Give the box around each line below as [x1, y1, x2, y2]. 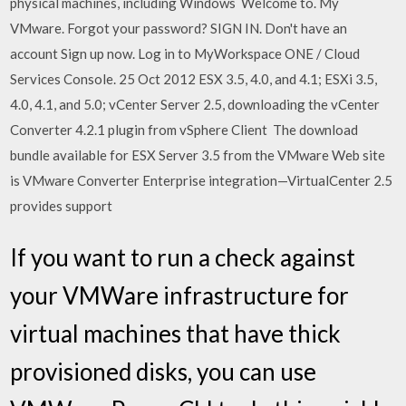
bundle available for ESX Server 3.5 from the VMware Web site [10, 146, 386, 163]
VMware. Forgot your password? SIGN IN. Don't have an [10, 19, 348, 36]
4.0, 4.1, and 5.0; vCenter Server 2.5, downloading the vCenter [10, 95, 381, 112]
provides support [10, 197, 116, 214]
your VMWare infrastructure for [10, 281, 350, 310]
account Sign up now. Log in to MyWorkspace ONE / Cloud [10, 44, 361, 62]
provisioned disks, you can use [10, 357, 317, 386]
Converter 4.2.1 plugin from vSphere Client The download [10, 121, 359, 138]
